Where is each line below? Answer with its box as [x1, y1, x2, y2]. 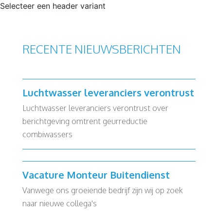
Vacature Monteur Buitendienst [22, 168, 170, 181]
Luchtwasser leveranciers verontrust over [22, 103, 168, 113]
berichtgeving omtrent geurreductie [22, 116, 147, 126]
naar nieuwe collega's [22, 199, 97, 208]
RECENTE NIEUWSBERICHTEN [22, 41, 181, 56]
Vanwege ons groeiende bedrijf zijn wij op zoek [22, 185, 183, 195]
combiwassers [22, 129, 73, 139]
